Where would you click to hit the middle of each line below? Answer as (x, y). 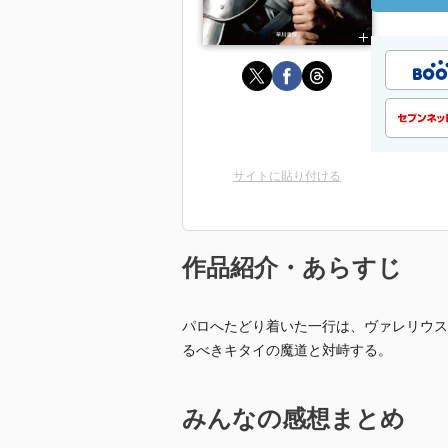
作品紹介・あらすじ (292, 267)
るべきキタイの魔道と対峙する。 (287, 350)
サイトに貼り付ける (287, 176)
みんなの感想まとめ (293, 418)
